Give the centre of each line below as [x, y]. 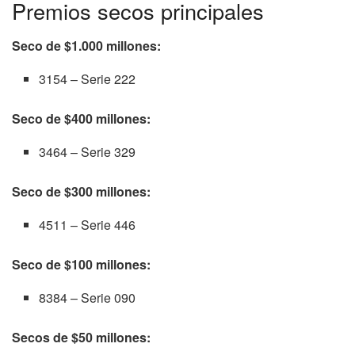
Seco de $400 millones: [81, 119]
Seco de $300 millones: [81, 192]
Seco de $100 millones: [81, 265]
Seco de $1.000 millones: [86, 46]
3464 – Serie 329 [88, 152]
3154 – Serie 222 [88, 79]
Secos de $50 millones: [81, 338]
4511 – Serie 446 [88, 225]
